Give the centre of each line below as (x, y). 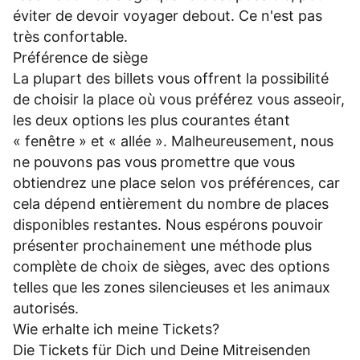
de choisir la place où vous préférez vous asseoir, (179, 100)
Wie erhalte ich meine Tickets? (116, 329)
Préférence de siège (80, 58)
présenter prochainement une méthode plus (162, 246)
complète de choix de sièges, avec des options (171, 267)
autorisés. (46, 309)
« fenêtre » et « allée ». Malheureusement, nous (173, 141)
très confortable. (70, 37)
